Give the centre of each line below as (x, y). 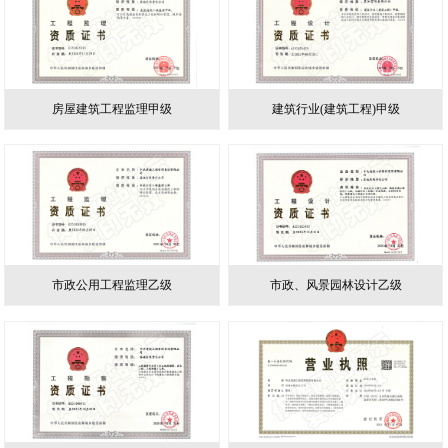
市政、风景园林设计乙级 (335, 285)
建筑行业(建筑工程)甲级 (335, 108)
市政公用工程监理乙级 (111, 285)
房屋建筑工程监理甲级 (111, 108)
